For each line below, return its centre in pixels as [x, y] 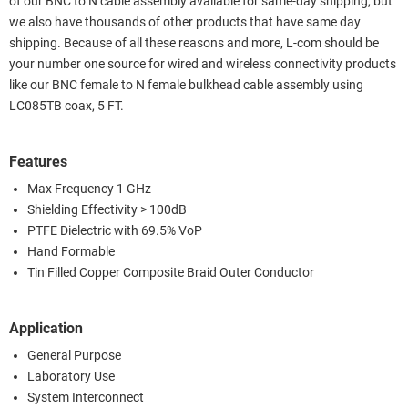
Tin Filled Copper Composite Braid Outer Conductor [171, 272]
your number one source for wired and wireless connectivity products [203, 64]
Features [38, 161]
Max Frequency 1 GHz [89, 189]
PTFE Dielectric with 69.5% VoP [115, 230]
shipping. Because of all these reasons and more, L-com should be [194, 43]
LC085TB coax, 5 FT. [66, 106]
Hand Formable [71, 251]
